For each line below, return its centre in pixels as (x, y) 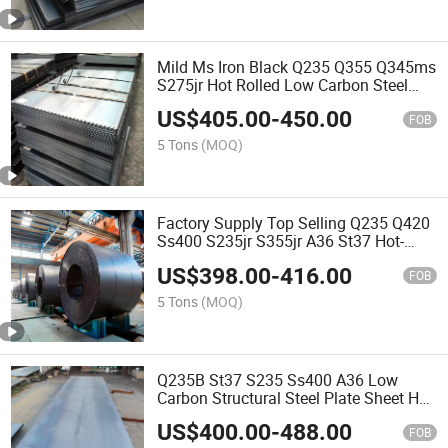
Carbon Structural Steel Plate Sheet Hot (295, 397)
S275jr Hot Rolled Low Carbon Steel (283, 85)
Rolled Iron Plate (215, 415)
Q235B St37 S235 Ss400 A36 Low (278, 379)
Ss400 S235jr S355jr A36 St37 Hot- (281, 241)
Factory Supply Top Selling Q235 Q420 (294, 223)
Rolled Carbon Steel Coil (242, 259)
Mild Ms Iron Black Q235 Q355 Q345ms (297, 67)
